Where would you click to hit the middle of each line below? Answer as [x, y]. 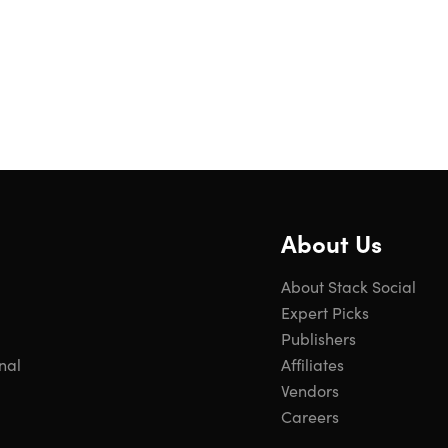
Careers [310, 416]
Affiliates [312, 364]
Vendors [310, 390]
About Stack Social [348, 286]
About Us [331, 242]
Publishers [318, 338]
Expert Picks [325, 312]
